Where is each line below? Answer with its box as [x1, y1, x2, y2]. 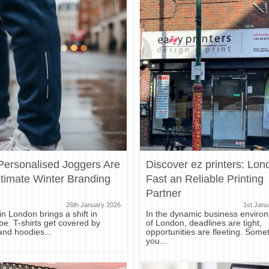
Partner [146, 187, 182, 199]
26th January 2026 [66, 201, 121, 208]
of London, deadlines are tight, [146, 217, 262, 228]
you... [146, 235, 168, 246]
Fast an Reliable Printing [146, 172, 264, 185]
